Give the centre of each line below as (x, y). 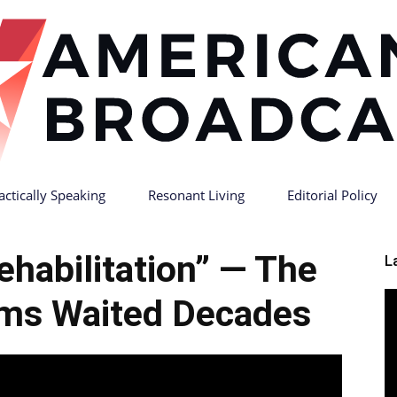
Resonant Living (196, 195)
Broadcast (226, 346)
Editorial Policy (332, 195)
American (224, 230)
